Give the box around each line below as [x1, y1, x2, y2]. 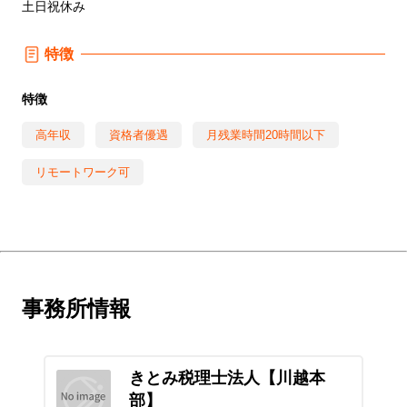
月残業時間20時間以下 [206, 127, 325, 142]
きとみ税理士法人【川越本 [128, 369, 325, 387]
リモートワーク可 [35, 164, 130, 179]
